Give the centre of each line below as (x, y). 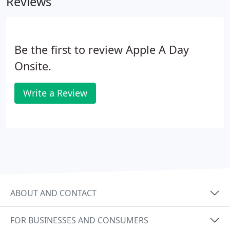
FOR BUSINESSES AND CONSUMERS (79, 220)
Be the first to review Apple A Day (102, 50)
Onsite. (33, 66)
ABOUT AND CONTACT (53, 193)
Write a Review (55, 93)
